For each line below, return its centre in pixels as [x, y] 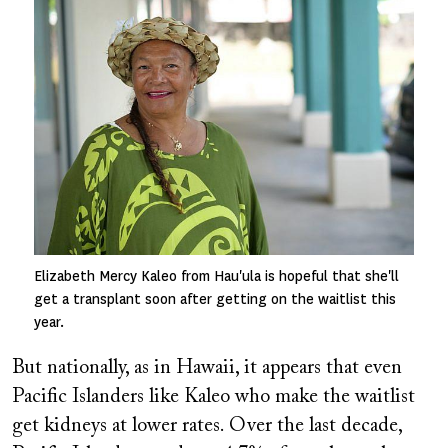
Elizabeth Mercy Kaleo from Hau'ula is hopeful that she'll [216, 277]
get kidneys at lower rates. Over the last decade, [207, 426]
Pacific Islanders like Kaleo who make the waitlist [213, 397]
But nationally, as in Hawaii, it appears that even [207, 368]
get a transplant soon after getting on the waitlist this [215, 300]
